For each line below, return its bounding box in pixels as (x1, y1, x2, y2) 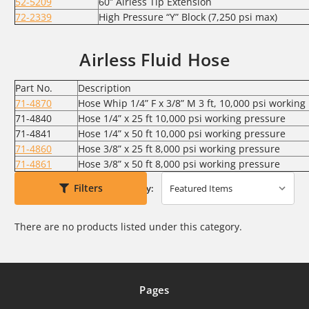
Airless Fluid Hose (79, 47, 230, 71)
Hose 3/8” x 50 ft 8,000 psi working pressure (78, 157, 280, 170)
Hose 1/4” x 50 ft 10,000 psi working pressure (78, 126, 286, 140)
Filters (73, 181, 103, 195)
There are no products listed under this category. (14, 219, 242, 233)
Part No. (15, 81, 52, 94)
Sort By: (120, 181, 154, 195)
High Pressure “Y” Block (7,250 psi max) (99, 10, 277, 23)
